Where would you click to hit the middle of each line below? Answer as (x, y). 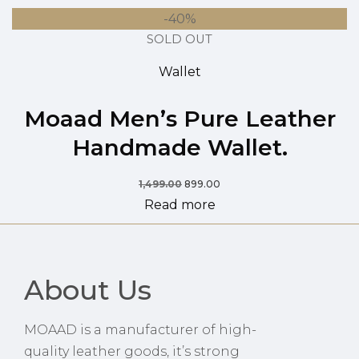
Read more (179, 205)
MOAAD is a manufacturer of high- (140, 329)
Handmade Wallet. (179, 147)
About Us (88, 290)
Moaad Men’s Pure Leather (179, 118)
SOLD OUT (179, 40)
